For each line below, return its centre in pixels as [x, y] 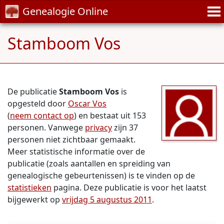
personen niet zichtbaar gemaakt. [71, 139]
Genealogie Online [65, 11]
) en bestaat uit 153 [110, 115]
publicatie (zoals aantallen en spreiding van [89, 163]
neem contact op [42, 115]
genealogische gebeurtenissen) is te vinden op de [101, 175]
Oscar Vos [87, 103]
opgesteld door [38, 103]
